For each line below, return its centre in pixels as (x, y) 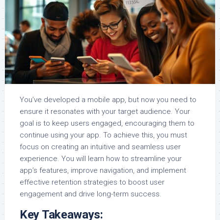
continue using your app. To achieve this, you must (103, 135)
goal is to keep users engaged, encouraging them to (107, 124)
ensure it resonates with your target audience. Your (105, 112)
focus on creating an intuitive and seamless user (100, 147)
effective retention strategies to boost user (92, 182)
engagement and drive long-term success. (91, 194)
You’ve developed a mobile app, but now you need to (108, 100)
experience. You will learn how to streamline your (101, 159)
